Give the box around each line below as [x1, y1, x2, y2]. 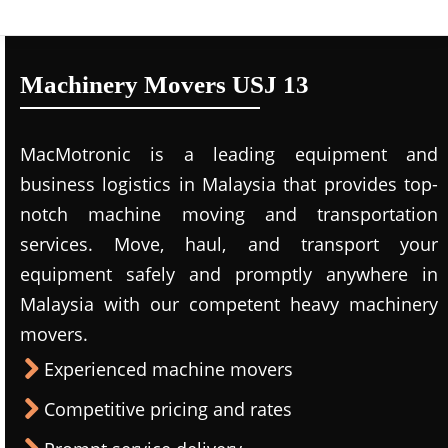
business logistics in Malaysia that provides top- [20, 172, 438, 196]
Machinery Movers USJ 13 [20, 71, 309, 98]
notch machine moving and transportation [20, 202, 438, 226]
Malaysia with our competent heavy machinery [20, 292, 438, 316]
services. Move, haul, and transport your [20, 232, 438, 256]
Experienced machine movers [44, 357, 293, 381]
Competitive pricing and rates [44, 397, 292, 421]
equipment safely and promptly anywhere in [20, 262, 438, 286]
